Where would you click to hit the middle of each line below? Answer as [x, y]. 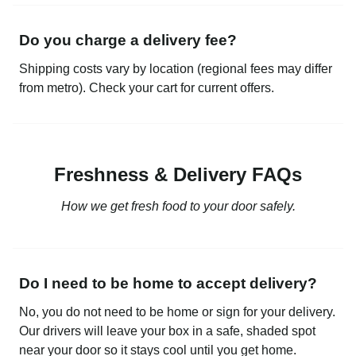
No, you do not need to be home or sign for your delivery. [177, 311]
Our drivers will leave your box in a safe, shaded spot [167, 331]
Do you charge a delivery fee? [128, 40]
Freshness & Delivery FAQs [178, 174]
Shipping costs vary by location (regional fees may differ [176, 68]
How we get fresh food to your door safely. [178, 206]
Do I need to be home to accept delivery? [168, 283]
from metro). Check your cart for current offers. [147, 87]
